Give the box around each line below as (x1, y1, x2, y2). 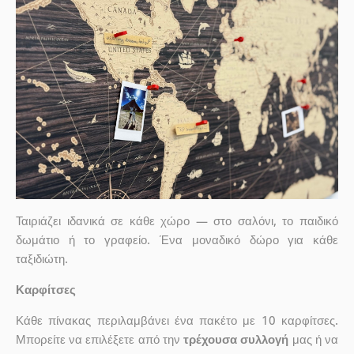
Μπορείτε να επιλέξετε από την (15, 331, 184, 348)
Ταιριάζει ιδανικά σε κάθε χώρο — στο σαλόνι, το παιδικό (15, 213, 339, 229)
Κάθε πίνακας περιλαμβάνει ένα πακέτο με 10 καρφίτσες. (15, 312, 339, 329)
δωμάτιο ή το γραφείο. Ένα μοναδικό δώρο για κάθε (15, 232, 339, 248)
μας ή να (288, 331, 339, 348)
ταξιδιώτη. (15, 250, 68, 267)
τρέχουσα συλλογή (183, 331, 289, 348)
